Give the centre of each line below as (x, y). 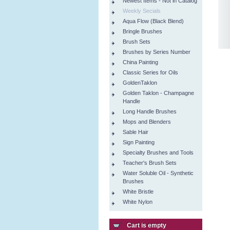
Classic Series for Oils (150, 72)
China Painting (140, 62)
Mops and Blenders (147, 122)
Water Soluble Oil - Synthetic (158, 173)
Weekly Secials (142, 11)
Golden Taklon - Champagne (158, 93)
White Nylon (138, 202)
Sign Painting (139, 142)
